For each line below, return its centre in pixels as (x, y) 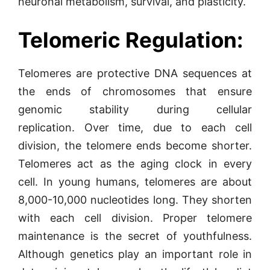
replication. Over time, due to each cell (135, 127)
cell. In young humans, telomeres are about (135, 182)
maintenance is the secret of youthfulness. (135, 236)
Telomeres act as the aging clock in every (135, 164)
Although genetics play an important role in (135, 254)
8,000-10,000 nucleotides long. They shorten (135, 200)
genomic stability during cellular (135, 109)
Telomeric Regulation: (130, 40)
